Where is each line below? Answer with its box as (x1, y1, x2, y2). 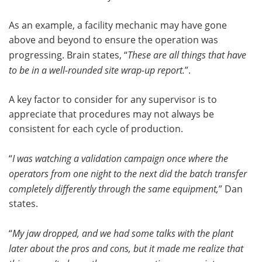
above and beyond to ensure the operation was (9, 33, 218, 46)
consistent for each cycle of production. (9, 122, 183, 135)
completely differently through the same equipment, (9, 182, 219, 195)
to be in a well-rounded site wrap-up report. (9, 63, 185, 76)
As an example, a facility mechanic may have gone (9, 18, 227, 32)
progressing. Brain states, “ (9, 48, 127, 61)
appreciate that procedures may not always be (9, 107, 214, 120)
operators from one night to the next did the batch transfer (9, 167, 247, 180)
